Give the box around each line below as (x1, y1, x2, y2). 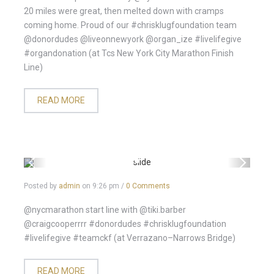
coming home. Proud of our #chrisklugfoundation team (24, 20, 237, 30)
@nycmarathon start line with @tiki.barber (24, 205, 186, 215)
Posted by (24, 182, 59, 190)
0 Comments (126, 182, 170, 190)
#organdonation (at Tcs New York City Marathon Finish (24, 48, 234, 58)
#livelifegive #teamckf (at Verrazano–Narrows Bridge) (24, 233, 235, 243)
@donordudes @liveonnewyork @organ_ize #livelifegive (24, 34, 242, 44)
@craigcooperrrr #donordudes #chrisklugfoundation (24, 219, 226, 229)
